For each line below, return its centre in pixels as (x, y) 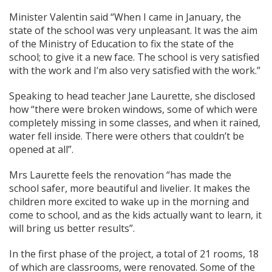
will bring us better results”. (72, 229)
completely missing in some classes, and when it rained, (135, 123)
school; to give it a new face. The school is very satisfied (134, 57)
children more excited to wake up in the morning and (129, 202)
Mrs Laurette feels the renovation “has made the (120, 175)
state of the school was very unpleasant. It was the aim (133, 31)
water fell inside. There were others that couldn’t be (127, 136)
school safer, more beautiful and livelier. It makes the (130, 189)
